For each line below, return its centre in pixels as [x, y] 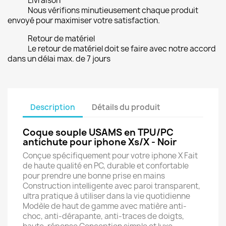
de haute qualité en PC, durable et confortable [106, 166]
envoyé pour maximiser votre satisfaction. [84, 20]
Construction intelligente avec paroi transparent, [111, 186]
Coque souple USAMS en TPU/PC [98, 132]
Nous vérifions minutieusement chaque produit [113, 10]
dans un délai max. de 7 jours [59, 59]
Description [53, 107]
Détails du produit [126, 107]
